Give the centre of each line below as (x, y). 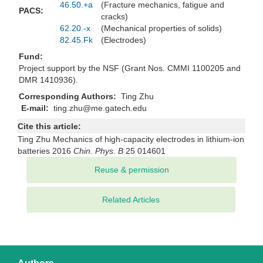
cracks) (117, 17)
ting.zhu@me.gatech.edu (99, 108)
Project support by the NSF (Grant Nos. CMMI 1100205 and (130, 68)
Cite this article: (50, 127)
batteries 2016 (45, 151)
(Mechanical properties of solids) (164, 28)
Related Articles (131, 200)
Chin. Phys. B (98, 151)
